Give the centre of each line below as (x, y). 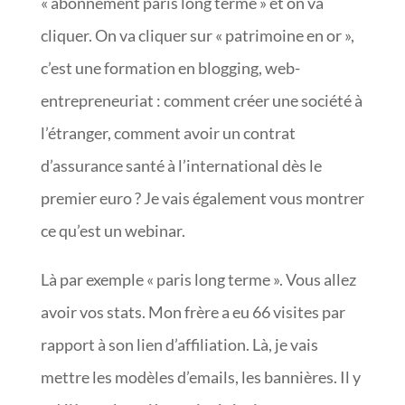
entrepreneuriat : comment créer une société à (201, 100)
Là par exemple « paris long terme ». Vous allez (198, 279)
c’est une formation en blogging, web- (170, 67)
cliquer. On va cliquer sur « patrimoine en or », (197, 35)
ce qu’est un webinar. (113, 230)
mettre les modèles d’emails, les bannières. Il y (200, 377)
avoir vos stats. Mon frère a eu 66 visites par (193, 311)
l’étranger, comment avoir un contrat (168, 132)
